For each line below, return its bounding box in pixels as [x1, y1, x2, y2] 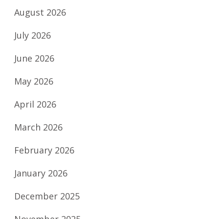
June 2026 [14, 52, 54, 64]
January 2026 [14, 167, 67, 179]
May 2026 [14, 75, 53, 87]
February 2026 [14, 144, 74, 156]
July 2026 [14, 29, 51, 41]
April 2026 [14, 98, 56, 110]
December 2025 [14, 190, 80, 202]
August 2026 [14, 6, 66, 18]
